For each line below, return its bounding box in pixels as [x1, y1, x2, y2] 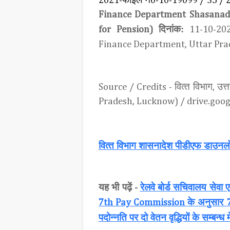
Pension [117, 25, 150, 34]
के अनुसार [187, 197, 227, 207]
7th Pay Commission [99, 198, 188, 207]
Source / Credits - [99, 82, 175, 92]
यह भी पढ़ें [99, 182, 135, 193]
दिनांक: [158, 24, 184, 34]
